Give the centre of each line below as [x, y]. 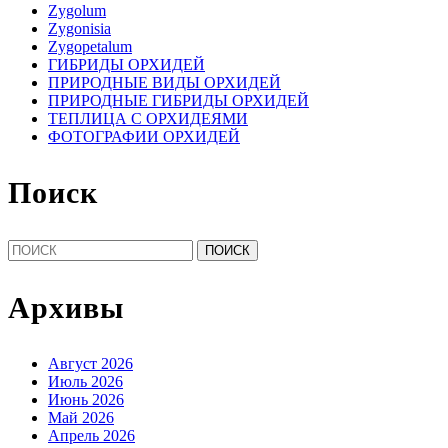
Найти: [31, 247]
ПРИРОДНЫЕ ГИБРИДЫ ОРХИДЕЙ [178, 100]
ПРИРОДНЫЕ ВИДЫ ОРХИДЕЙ [164, 82]
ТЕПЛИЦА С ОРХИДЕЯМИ [148, 118]
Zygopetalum [90, 46]
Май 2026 [81, 417]
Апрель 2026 [91, 435]
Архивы [66, 307]
